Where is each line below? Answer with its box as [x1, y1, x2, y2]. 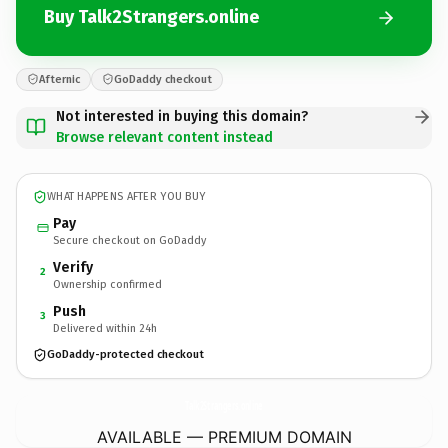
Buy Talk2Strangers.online [44, 6, 259, 28]
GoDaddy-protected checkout [47, 348, 204, 361]
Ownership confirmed [53, 277, 162, 291]
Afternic [39, 72, 80, 86]
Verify [53, 258, 93, 276]
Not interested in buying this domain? [56, 107, 308, 125]
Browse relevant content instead [56, 128, 273, 146]
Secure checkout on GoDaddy [53, 233, 206, 247]
